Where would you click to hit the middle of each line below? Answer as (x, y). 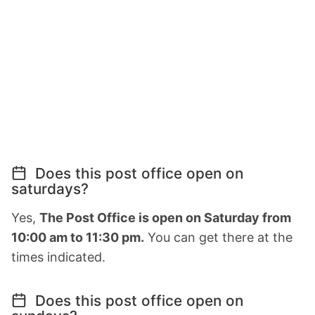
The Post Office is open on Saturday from (165, 218)
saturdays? (50, 189)
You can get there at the (218, 238)
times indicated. (58, 257)
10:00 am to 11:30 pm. (78, 238)
